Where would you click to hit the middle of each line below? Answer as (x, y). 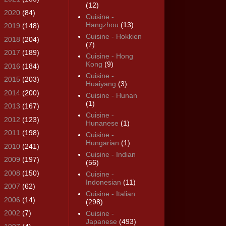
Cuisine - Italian (110, 194)
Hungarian (102, 143)
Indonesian (103, 182)
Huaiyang (101, 84)
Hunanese (102, 123)
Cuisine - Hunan (111, 96)
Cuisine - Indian (110, 155)
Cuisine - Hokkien (114, 37)
